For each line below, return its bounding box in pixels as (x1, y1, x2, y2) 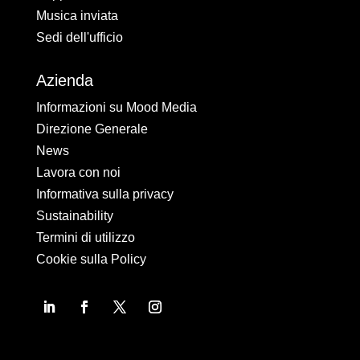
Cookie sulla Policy (35, 252, 146, 266)
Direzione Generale (35, 121, 148, 136)
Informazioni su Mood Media (35, 100, 197, 114)
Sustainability (35, 208, 113, 223)
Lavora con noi (35, 165, 121, 179)
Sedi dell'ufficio (35, 30, 123, 44)
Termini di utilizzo (35, 230, 135, 244)
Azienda (35, 71, 93, 89)
